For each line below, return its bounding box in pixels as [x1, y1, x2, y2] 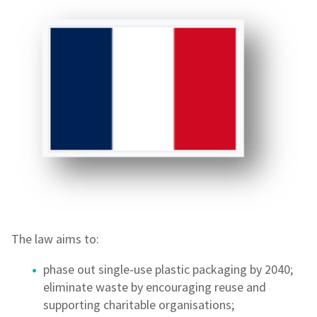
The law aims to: [11, 231, 99, 248]
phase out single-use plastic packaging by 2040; [43, 261, 293, 278]
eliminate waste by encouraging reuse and [43, 279, 266, 296]
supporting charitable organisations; [43, 296, 234, 313]
